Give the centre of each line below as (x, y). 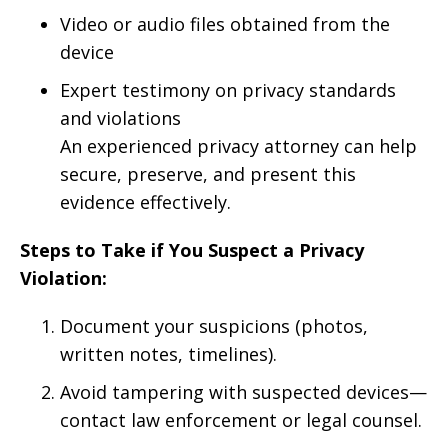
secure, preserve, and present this (208, 174)
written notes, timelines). (168, 354)
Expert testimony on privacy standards (228, 90)
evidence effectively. (145, 202)
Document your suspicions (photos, (214, 326)
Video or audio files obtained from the (225, 24)
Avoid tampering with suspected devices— (243, 392)
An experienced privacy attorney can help (238, 146)
